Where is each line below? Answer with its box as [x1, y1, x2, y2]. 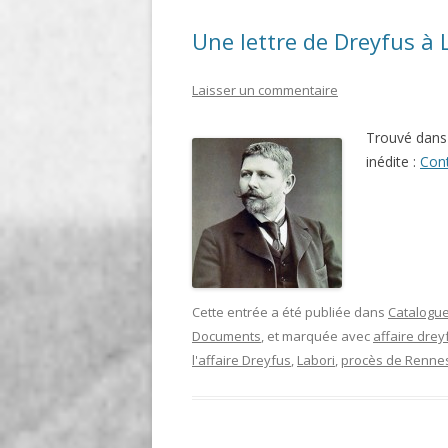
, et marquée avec [261, 327, 373, 346]
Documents [192, 327, 261, 346]
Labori [297, 351, 335, 370]
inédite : [366, 152, 420, 172]
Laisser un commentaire [192, 81, 338, 100]
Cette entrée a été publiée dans [192, 303, 388, 322]
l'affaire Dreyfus [192, 351, 291, 370]
